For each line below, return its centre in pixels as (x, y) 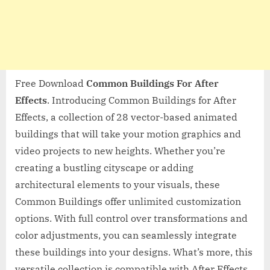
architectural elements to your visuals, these (118, 184)
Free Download (51, 83)
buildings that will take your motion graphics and (128, 133)
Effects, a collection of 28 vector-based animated (126, 117)
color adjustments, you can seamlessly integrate (126, 235)
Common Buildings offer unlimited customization (128, 201)
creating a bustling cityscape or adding (104, 167)
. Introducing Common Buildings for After (142, 100)
